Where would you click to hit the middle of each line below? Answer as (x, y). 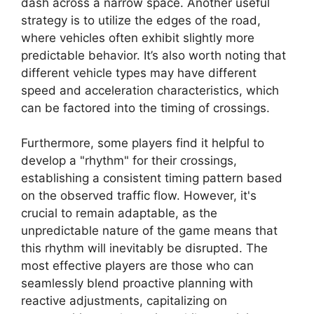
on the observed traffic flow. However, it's (139, 196)
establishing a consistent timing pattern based (152, 178)
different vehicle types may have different (139, 73)
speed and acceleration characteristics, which (150, 90)
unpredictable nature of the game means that (149, 231)
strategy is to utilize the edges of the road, (141, 20)
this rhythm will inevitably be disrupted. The (144, 248)
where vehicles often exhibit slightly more (138, 37)
